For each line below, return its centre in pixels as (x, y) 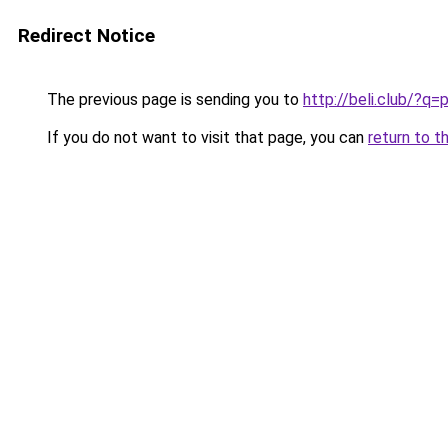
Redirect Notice (86, 35)
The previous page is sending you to (173, 99)
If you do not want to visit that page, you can (205, 137)
